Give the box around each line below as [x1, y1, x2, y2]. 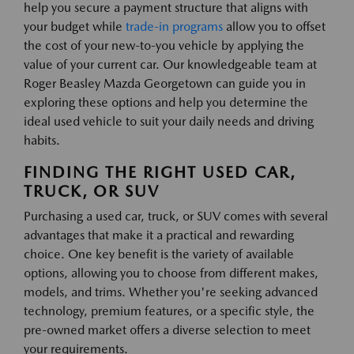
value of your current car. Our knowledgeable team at [24, 57, 317, 73]
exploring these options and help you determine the [24, 95, 308, 111]
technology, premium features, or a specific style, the [24, 303, 314, 319]
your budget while [24, 19, 126, 35]
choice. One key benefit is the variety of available [24, 247, 294, 262]
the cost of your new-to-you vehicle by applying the [24, 38, 304, 54]
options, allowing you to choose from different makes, [24, 265, 318, 281]
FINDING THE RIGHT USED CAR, [24, 163, 296, 183]
